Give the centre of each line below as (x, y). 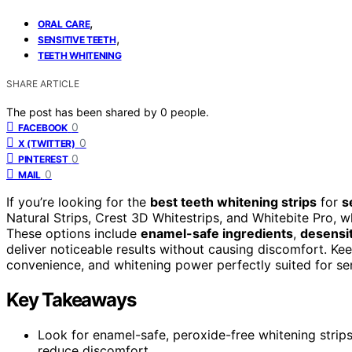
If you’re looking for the (78, 202)
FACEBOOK (43, 127)
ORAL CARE (64, 24)
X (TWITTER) (47, 143)
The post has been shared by (83, 112)
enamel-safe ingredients (217, 233)
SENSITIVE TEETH (77, 39)
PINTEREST (43, 159)
